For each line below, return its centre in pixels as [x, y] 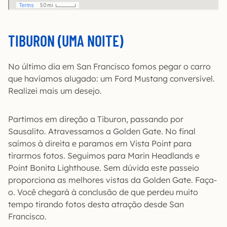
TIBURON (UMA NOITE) [66, 41]
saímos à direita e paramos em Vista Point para [100, 143]
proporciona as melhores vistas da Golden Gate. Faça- [112, 180]
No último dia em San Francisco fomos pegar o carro [109, 66]
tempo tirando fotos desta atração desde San [96, 204]
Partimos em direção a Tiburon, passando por [96, 119]
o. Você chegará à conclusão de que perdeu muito [103, 192]
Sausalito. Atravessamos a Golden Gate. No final [102, 131]
